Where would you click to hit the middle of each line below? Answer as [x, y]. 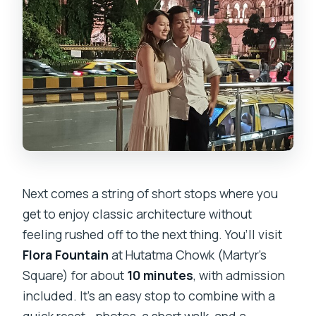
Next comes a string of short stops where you [151, 194]
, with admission [239, 275]
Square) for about [75, 275]
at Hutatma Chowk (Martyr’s [188, 255]
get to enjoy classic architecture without [138, 214]
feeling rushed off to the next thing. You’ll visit [153, 235]
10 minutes [160, 275]
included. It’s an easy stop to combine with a [149, 296]
